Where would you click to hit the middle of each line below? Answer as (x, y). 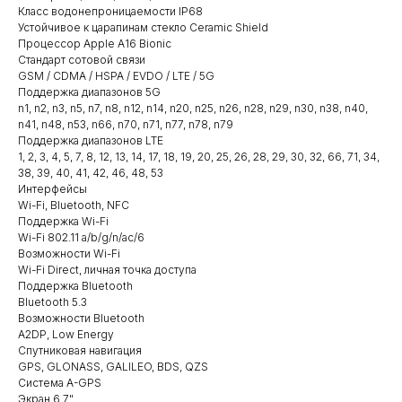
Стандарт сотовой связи (82, 59)
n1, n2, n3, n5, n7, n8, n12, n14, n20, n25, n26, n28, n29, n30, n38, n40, (193, 108)
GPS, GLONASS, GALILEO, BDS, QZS (113, 366)
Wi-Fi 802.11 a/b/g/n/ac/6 (81, 237)
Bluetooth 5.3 (52, 301)
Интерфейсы (52, 188)
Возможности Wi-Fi (69, 253)
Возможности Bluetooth (81, 318)
